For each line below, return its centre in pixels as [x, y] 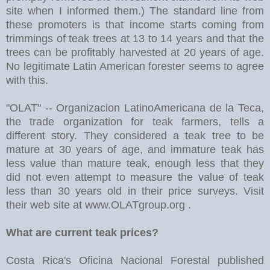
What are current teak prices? [82, 232]
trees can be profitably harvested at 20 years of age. [135, 52]
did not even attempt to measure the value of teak [135, 177]
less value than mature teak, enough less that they [135, 163]
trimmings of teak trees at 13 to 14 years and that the [135, 38]
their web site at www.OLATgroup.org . [99, 205]
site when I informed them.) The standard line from [135, 11]
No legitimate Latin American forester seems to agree [135, 66]
